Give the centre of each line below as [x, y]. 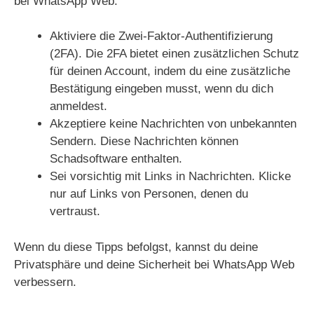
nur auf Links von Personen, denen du [149, 194]
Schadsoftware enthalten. [116, 159]
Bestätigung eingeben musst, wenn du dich [162, 89]
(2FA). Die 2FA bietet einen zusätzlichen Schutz [175, 54]
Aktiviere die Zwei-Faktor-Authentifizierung [161, 36]
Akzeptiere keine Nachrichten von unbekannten [173, 124]
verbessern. [45, 282]
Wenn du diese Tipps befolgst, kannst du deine [136, 247]
